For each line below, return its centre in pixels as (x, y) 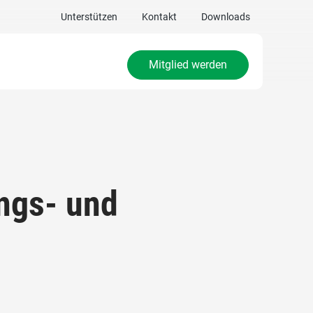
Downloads (226, 17)
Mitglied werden (188, 65)
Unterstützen (89, 17)
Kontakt (159, 17)
